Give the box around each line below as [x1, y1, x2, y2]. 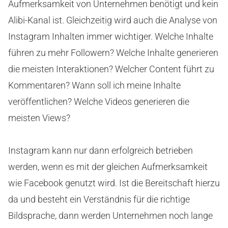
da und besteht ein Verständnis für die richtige [8, 194, 190, 205]
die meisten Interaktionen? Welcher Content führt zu [8, 64, 214, 75]
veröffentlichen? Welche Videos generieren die [8, 96, 189, 107]
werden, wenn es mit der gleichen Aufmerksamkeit [8, 161, 208, 173]
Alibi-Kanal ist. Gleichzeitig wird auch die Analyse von [8, 15, 217, 26]
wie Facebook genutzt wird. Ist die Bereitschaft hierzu [8, 178, 220, 189]
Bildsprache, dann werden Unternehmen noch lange [8, 210, 213, 221]
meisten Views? [8, 112, 70, 124]
